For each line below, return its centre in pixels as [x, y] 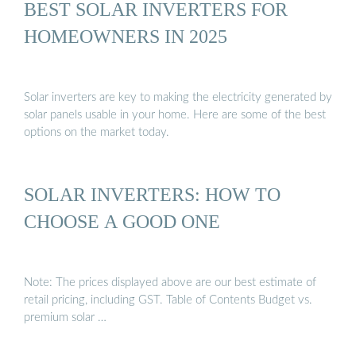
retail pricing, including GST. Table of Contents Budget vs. [168, 300]
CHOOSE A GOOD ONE [122, 221]
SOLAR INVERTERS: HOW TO [152, 194]
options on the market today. [97, 133]
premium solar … [65, 318]
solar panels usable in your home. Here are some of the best [175, 115]
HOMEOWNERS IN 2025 [126, 36]
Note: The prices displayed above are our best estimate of [170, 283]
